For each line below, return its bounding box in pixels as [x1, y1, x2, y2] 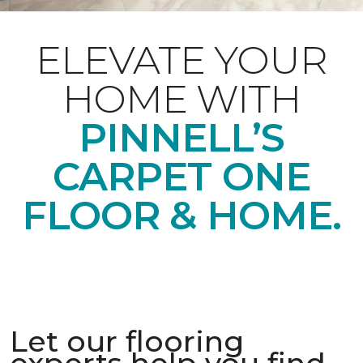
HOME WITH [62, 75, 301, 122]
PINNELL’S [78, 114, 285, 161]
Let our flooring [10, 323, 244, 359]
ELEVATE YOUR [35, 36, 328, 83]
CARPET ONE [53, 153, 310, 200]
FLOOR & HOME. [22, 192, 341, 239]
